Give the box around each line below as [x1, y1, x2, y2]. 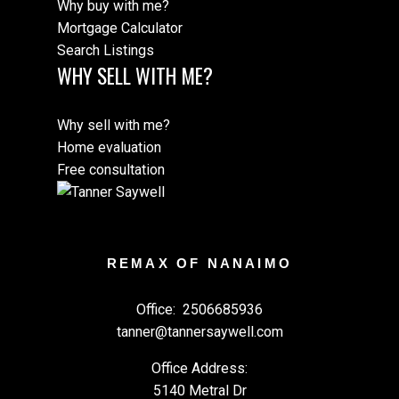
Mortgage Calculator [57, 20, 183, 37]
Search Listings [57, 42, 154, 60]
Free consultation [57, 161, 165, 179]
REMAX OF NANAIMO [106, 256, 293, 272]
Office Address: [151, 359, 248, 377]
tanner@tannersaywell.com [116, 322, 283, 340]
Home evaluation [57, 139, 161, 157]
